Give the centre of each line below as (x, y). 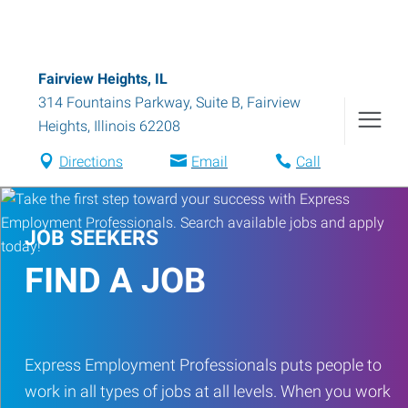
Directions (91, 162)
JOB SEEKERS (92, 238)
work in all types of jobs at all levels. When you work (208, 391)
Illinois (115, 126)
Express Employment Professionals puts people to (203, 365)
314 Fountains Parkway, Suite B (139, 102)
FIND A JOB (115, 280)
